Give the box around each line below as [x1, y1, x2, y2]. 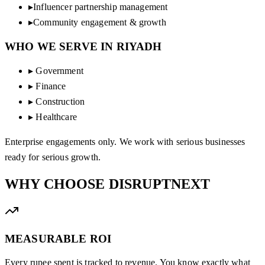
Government [35, 66, 83, 76]
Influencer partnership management [33, 1, 168, 12]
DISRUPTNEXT [108, 176, 211, 192]
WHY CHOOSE [5, 176, 109, 192]
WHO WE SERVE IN [5, 40, 117, 53]
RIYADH [116, 40, 162, 53]
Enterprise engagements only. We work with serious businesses [5, 137, 245, 147]
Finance [35, 81, 66, 92]
